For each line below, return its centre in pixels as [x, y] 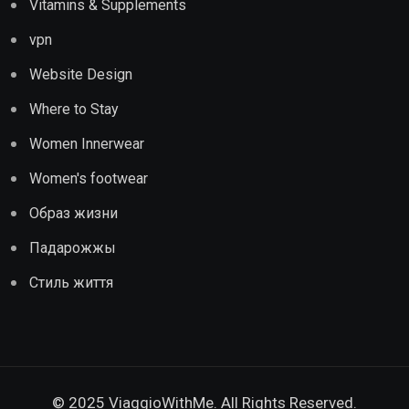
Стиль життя [71, 283]
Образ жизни [73, 214]
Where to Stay [74, 110]
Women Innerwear [87, 144]
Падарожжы [73, 248]
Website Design [81, 75]
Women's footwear [89, 179]
